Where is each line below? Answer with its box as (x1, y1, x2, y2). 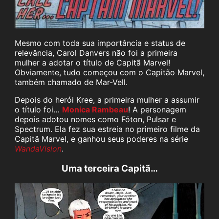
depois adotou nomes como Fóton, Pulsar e (15, 114, 176, 125)
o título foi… (15, 105, 62, 115)
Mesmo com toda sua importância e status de (15, 38, 185, 48)
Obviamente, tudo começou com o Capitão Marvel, (15, 67, 204, 78)
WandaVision (15, 144, 62, 154)
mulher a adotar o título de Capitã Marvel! (15, 58, 170, 68)
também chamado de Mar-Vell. (15, 77, 128, 88)
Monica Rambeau (62, 105, 128, 115)
